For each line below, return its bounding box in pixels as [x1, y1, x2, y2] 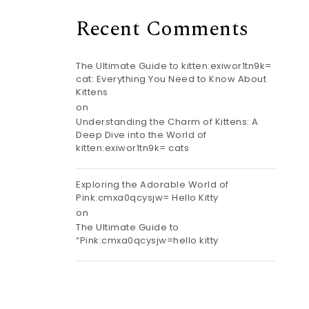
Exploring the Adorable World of [76, 177, 229, 191]
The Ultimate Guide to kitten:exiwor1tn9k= [76, 59, 272, 72]
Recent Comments [76, 13, 249, 45]
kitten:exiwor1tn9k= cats [76, 141, 190, 154]
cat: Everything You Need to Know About [76, 72, 267, 86]
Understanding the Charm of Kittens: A [76, 114, 259, 128]
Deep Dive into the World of [76, 128, 207, 141]
